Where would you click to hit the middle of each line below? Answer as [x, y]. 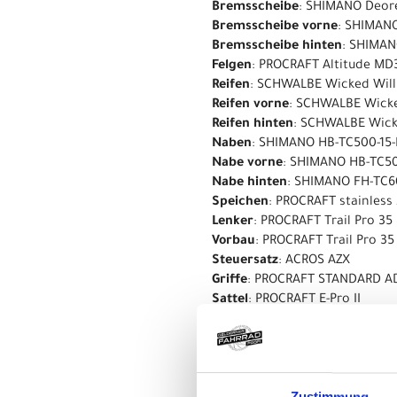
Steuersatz [245, 261]
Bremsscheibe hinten [277, 47]
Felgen [232, 66]
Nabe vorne [247, 163]
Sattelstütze [249, 319]
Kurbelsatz [245, 358]
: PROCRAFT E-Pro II [304, 300]
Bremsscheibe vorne [275, 27]
